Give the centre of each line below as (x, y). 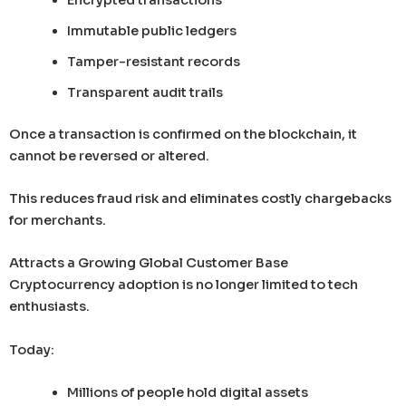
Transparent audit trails (145, 92)
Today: (32, 349)
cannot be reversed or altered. (109, 155)
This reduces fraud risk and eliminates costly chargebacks (200, 198)
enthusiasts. (49, 307)
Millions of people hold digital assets (187, 392)
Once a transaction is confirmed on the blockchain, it (183, 134)
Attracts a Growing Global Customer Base (149, 263)
